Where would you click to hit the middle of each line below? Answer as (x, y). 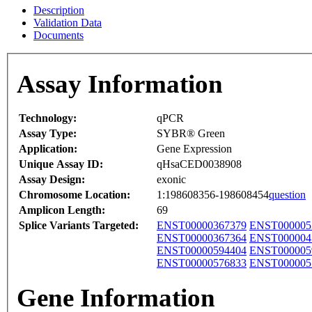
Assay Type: (48, 134)
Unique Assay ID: (61, 164)
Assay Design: (52, 180)
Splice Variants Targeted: (79, 226)
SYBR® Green (191, 134)
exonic (171, 180)
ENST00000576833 (202, 263)
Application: (48, 149)
